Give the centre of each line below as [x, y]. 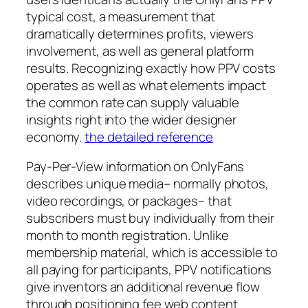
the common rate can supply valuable [133, 102]
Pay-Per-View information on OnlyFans [135, 167]
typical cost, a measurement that [121, 16]
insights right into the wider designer [132, 119]
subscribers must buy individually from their [150, 218]
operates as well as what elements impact [146, 85]
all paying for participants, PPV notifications [149, 270]
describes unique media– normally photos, [147, 184]
